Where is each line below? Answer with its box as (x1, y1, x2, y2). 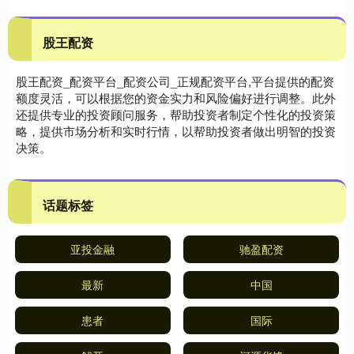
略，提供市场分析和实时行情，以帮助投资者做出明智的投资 (16, 122, 336, 140)
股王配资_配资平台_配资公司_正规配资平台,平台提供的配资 (16, 73, 334, 90)
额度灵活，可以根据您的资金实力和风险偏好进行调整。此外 (16, 89, 336, 107)
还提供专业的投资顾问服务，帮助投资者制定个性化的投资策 (16, 106, 336, 123)
